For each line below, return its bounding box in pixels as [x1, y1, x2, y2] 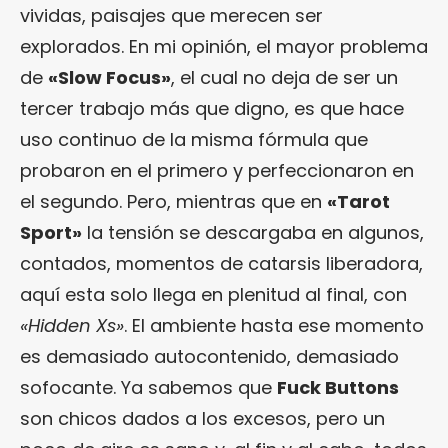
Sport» [20, 220, 82, 246]
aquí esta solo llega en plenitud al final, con [20, 282, 407, 308]
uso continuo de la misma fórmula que [20, 127, 368, 153]
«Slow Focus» [48, 65, 171, 91]
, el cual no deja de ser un [171, 65, 398, 91]
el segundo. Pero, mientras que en [20, 189, 327, 215]
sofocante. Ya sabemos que [20, 375, 277, 401]
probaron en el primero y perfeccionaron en [20, 158, 414, 184]
